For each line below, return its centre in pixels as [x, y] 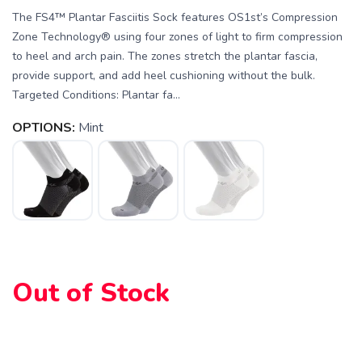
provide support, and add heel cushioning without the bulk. [165, 76]
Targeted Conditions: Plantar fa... [96, 95]
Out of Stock [91, 293]
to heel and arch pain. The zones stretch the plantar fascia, [165, 56]
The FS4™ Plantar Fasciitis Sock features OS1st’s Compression [175, 17]
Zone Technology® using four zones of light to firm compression [177, 37]
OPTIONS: [44, 128]
